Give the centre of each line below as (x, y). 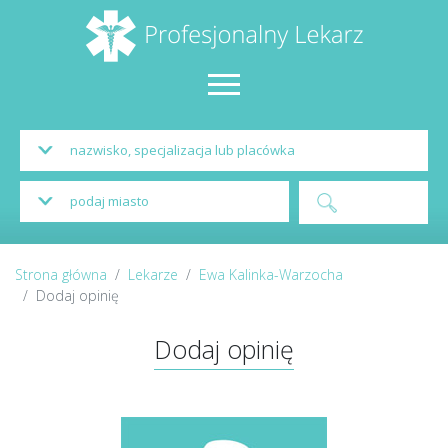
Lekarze (153, 274)
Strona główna (61, 274)
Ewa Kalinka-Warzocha (271, 274)
